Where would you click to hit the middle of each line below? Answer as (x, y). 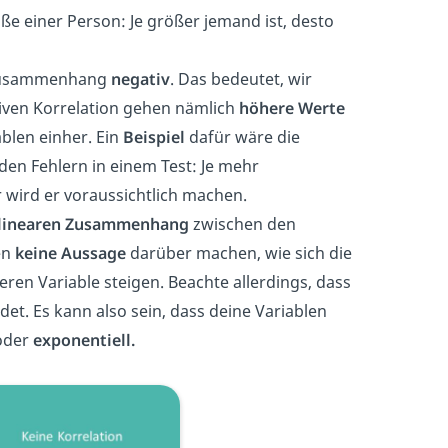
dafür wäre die (242, 136)
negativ (140, 78)
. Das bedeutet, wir (241, 78)
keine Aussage (70, 252)
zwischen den (242, 223)
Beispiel (154, 136)
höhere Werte (292, 107)
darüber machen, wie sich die (239, 252)
